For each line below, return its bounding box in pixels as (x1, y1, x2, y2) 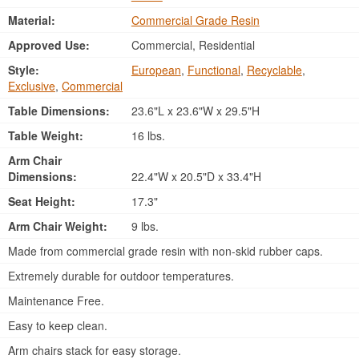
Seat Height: (8, 193, 75, 209)
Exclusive (8, 78, 55, 94)
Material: (8, 12, 55, 28)
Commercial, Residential (127, 37, 255, 53)
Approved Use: (8, 37, 90, 53)
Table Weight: (8, 127, 83, 143)
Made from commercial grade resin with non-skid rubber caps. (8, 243, 323, 259)
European (131, 62, 181, 78)
